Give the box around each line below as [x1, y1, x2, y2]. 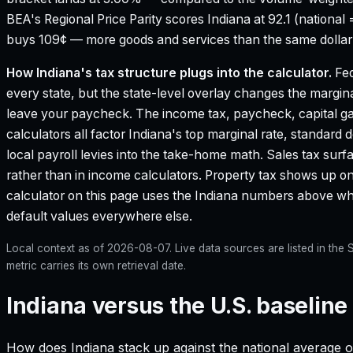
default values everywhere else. [6, 208, 192, 224]
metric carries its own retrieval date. [6, 258, 186, 272]
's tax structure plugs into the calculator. [80, 65, 332, 80]
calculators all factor [6, 126, 128, 142]
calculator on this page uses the [6, 188, 195, 203]
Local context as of [6, 241, 107, 255]
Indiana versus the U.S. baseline [6, 292, 348, 319]
